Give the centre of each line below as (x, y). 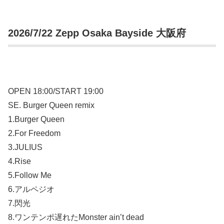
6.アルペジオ (31, 189)
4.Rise (19, 161)
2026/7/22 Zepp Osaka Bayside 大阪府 (97, 33)
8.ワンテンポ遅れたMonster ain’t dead (76, 217)
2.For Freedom (34, 133)
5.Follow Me (30, 175)
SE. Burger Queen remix (51, 105)
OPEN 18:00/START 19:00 (56, 91)
